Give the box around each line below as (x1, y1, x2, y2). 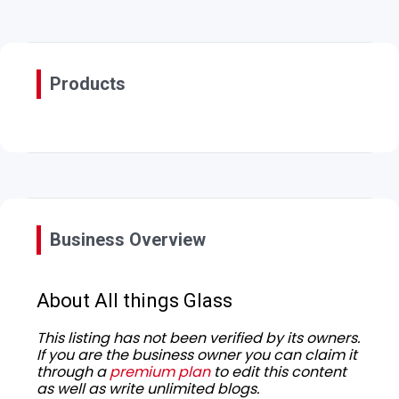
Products (50, 72, 126, 94)
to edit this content (210, 361, 346, 382)
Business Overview (50, 228, 206, 250)
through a (37, 361, 110, 382)
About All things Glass (37, 289, 232, 312)
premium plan (110, 361, 210, 382)
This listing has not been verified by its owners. (37, 327, 360, 348)
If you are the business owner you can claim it (37, 344, 357, 365)
